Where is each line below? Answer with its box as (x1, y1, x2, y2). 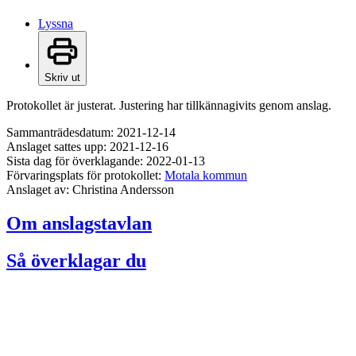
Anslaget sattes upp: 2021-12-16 (6, 140, 168, 154)
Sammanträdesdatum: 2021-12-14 (6, 126, 176, 140)
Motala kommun (164, 168, 247, 183)
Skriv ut (44, 72, 80, 84)
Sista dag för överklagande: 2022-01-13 (6, 154, 205, 168)
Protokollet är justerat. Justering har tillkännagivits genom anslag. (6, 99, 331, 113)
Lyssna (38, 17, 73, 31)
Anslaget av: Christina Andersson (6, 183, 174, 197)
